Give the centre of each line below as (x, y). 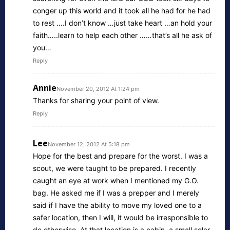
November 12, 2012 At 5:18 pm (89, 144)
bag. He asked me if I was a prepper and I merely (116, 193)
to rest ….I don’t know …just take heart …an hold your (122, 23)
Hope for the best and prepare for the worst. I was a (120, 156)
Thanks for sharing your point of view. (96, 100)
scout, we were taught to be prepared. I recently (114, 168)
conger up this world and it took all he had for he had (122, 10)
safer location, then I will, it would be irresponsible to (120, 217)
